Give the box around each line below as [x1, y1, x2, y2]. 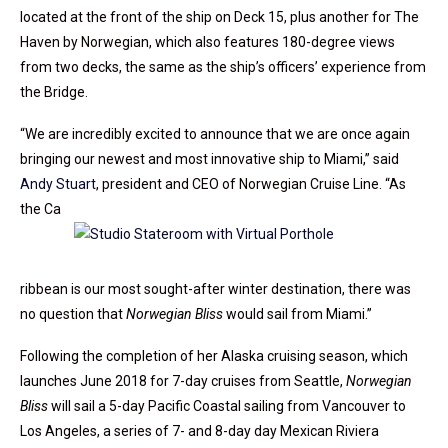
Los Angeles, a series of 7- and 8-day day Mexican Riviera [20, 423, 379, 440]
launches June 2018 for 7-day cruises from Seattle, [20, 373, 346, 390]
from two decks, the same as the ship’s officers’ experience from [20, 59, 426, 76]
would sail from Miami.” [223, 306, 372, 323]
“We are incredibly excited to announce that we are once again [20, 126, 410, 143]
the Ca [20, 201, 61, 218]
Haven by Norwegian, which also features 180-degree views [20, 34, 395, 51]
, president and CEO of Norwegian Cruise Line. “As [96, 176, 406, 193]
